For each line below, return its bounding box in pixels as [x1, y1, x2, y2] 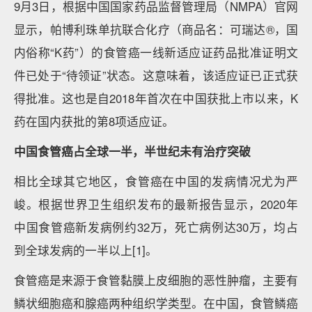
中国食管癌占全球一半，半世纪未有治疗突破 [14, 143, 251, 159]
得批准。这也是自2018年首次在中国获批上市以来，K [14, 90, 298, 107]
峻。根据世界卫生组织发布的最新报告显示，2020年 [14, 196, 298, 212]
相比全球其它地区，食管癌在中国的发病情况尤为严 [14, 173, 298, 189]
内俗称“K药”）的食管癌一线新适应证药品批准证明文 [14, 44, 298, 61]
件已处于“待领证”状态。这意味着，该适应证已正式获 [14, 67, 298, 84]
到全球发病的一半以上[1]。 [14, 242, 157, 258]
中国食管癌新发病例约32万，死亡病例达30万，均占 [14, 219, 298, 235]
